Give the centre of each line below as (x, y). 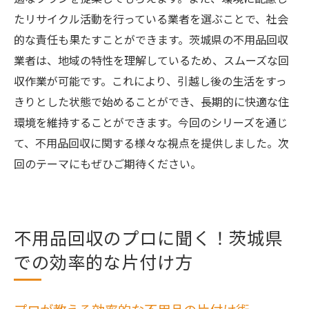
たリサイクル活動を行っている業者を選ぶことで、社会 (151, 19)
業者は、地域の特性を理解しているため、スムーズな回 (151, 60)
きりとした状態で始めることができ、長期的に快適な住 (151, 101)
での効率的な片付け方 (103, 261)
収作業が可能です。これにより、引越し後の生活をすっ (150, 81)
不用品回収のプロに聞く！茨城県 (148, 237)
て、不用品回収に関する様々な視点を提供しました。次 (151, 143)
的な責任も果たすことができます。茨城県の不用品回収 (151, 39)
